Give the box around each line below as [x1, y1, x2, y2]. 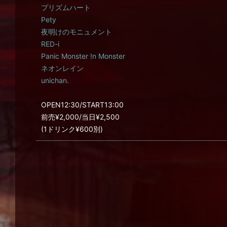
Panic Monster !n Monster [41, 52, 125, 60]
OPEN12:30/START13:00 [41, 100, 124, 109]
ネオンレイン [41, 64, 84, 72]
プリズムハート [41, 3, 91, 12]
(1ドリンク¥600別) [41, 125, 103, 133]
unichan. [41, 76, 69, 85]
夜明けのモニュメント [41, 27, 112, 36]
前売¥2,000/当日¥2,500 [41, 112, 120, 121]
